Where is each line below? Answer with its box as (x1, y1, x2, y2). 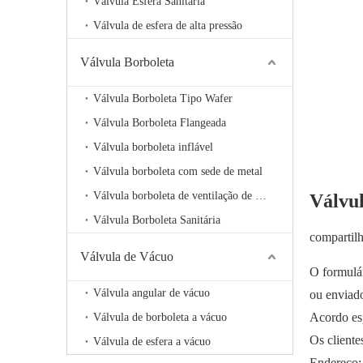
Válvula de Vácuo (80, 250, 173, 263)
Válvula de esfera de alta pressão (93, 19, 242, 32)
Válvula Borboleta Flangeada (93, 117, 226, 129)
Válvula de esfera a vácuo (93, 335, 211, 348)
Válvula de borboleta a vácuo (93, 311, 227, 323)
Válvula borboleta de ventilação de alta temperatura (255, 190, 267, 202)
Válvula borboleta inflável (93, 141, 213, 153)
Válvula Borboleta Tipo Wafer (93, 92, 233, 105)
